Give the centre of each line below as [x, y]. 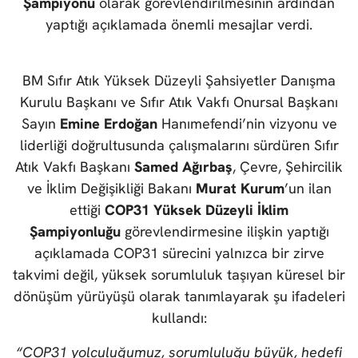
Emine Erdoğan [108, 124]
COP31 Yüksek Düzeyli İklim [197, 210]
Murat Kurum [240, 189]
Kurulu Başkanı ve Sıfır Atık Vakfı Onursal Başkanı [179, 102]
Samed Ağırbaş [183, 167]
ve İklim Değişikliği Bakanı [111, 189]
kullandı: [179, 318]
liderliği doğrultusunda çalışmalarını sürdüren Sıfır [179, 145]
